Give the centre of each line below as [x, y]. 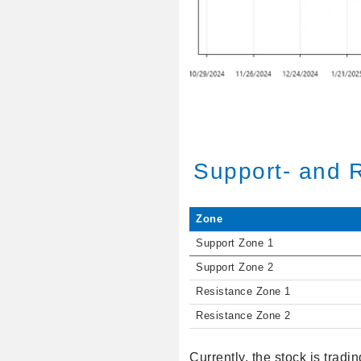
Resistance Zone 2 [243, 316]
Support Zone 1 [235, 244]
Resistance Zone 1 [243, 292]
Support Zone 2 [235, 268]
